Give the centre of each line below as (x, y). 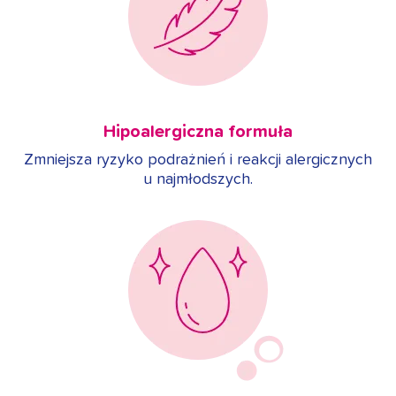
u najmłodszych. (198, 179)
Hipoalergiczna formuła (198, 131)
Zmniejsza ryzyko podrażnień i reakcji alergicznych (198, 160)
